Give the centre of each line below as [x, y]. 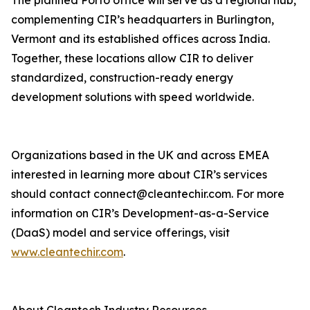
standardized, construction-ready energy [122, 78]
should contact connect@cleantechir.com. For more [148, 194]
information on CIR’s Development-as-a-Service [140, 213]
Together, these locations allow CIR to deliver [132, 58]
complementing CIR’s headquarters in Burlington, [143, 20]
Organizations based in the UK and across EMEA [140, 155]
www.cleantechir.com [67, 252]
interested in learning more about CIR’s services [139, 175]
